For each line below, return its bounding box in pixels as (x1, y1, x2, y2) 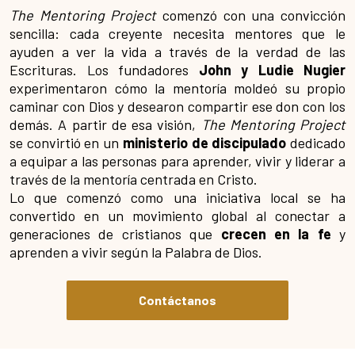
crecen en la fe (220, 224, 331, 242)
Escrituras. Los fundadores (10, 60, 199, 78)
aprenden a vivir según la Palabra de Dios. (10, 242, 262, 261)
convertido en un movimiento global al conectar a (10, 206, 345, 224)
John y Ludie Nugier (198, 60, 345, 78)
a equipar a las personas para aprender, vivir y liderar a (10, 151, 345, 170)
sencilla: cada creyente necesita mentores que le (10, 24, 345, 42)
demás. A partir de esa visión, (10, 115, 201, 133)
